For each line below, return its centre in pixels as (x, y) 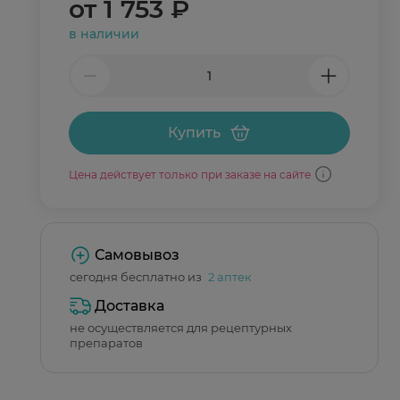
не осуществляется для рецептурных (181, 328)
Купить (194, 133)
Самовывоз (137, 255)
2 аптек (230, 277)
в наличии (104, 34)
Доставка (129, 306)
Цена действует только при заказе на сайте (190, 174)
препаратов (106, 343)
